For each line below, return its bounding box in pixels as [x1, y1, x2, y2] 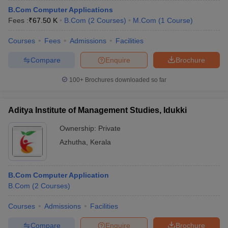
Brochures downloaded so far [83, 76, 166, 83]
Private [98, 124, 121, 132]
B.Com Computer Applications [8, 6, 113, 14]
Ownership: [60, 124, 98, 132]
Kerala [90, 138, 111, 146]
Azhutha [60, 138, 86, 146]
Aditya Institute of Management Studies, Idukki [8, 106, 187, 115]
